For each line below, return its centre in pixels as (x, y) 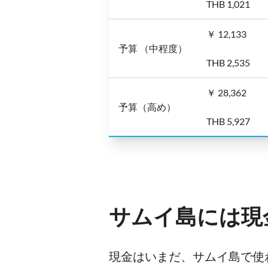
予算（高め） (147, 107)
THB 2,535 (228, 63)
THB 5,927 (228, 121)
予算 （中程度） (153, 48)
